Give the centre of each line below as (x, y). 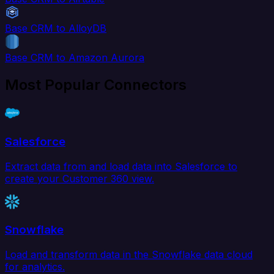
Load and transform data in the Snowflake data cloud (129, 254)
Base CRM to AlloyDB (56, 28)
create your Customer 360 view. (80, 178)
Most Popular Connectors (96, 85)
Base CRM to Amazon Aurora (75, 58)
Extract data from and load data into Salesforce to (121, 166)
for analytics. (35, 266)
